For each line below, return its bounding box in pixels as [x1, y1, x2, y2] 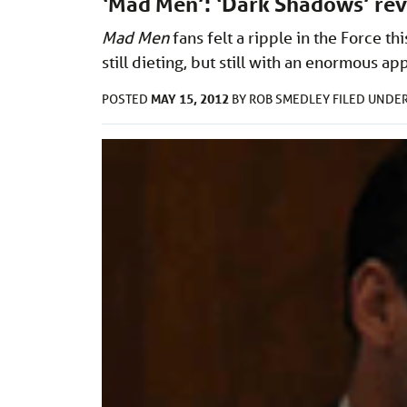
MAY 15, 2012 [151, 89, 229, 107]
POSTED [102, 90, 151, 107]
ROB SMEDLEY [249, 90, 333, 107]
